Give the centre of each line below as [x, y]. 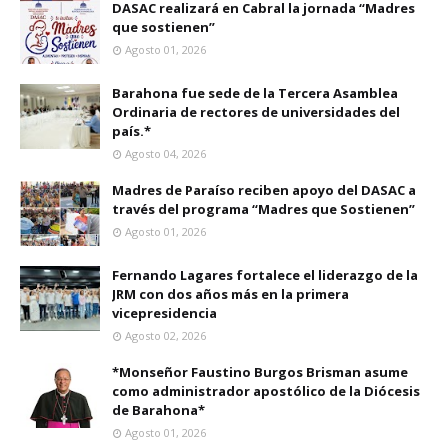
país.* [131, 131]
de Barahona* [158, 410]
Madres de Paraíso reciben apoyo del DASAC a [264, 190]
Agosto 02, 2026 [165, 335]
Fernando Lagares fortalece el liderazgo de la [265, 275]
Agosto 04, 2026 [165, 153]
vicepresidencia [164, 313]
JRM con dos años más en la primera [230, 294]
